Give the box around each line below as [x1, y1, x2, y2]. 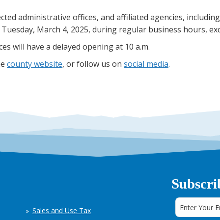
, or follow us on [62, 58, 124, 69]
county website [7, 58, 62, 69]
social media [124, 58, 168, 69]
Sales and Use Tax [32, 206, 91, 215]
